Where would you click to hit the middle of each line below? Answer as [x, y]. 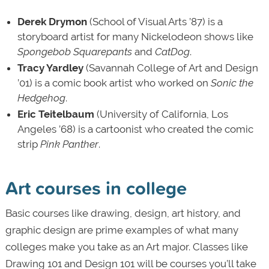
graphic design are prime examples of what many [122, 230]
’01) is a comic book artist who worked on [114, 83]
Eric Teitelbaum [56, 114]
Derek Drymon [52, 22]
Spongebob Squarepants [74, 52]
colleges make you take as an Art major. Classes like [126, 247]
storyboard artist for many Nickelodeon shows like [135, 37]
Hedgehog [41, 98]
